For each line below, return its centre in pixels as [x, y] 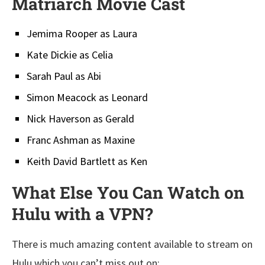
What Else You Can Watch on [128, 193]
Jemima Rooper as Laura [82, 34]
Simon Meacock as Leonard [87, 98]
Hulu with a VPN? [82, 214]
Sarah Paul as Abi [64, 76]
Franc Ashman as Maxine [81, 140]
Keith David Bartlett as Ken [87, 161]
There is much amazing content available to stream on [132, 244]
